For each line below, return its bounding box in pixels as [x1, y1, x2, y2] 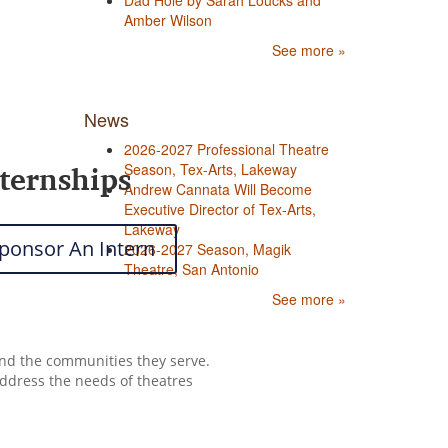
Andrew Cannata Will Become [123, 179, 312, 199]
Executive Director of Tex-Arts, [123, 199, 316, 219]
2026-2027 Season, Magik [123, 239, 291, 259]
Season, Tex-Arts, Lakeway [123, 159, 297, 179]
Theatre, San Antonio [123, 259, 259, 279]
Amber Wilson [123, 10, 212, 30]
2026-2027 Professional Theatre [123, 139, 329, 159]
